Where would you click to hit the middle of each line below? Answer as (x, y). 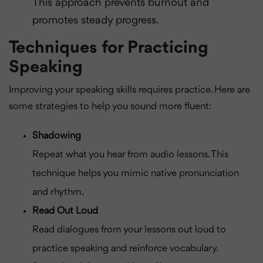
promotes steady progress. (96, 20)
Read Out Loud (65, 211)
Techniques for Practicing (109, 48)
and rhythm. (58, 192)
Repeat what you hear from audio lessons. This (130, 154)
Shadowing (57, 136)
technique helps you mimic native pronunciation (136, 173)
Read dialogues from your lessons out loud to (129, 230)
